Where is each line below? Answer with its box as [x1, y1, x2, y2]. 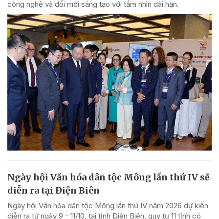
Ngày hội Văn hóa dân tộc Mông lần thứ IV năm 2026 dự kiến [7, 200, 208, 210]
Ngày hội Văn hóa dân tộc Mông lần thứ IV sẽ [7, 171, 210, 183]
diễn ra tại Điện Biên [7, 184, 100, 196]
